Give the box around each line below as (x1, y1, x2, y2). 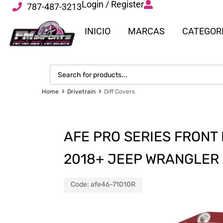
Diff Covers (104, 88, 135, 95)
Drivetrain (67, 88, 96, 95)
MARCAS (128, 26, 165, 36)
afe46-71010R (91, 180, 135, 189)
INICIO (85, 26, 111, 36)
